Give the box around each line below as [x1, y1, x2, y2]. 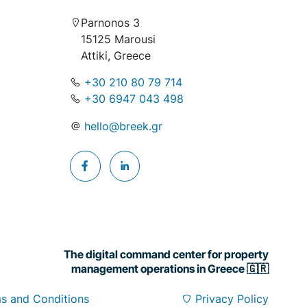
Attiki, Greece [80, 49, 151, 63]
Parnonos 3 [80, 16, 140, 30]
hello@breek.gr [84, 119, 162, 133]
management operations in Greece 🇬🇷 [71, 261, 269, 275]
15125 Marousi [80, 32, 156, 47]
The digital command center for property [63, 247, 269, 261]
